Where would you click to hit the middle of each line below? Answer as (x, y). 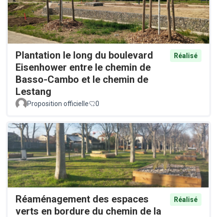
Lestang (33, 92)
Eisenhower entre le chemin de (83, 68)
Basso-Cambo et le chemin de (82, 80)
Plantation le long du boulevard (84, 55)
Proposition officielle (58, 104)
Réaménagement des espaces (82, 199)
